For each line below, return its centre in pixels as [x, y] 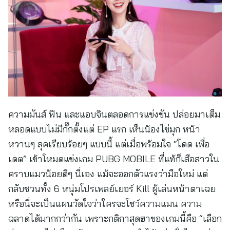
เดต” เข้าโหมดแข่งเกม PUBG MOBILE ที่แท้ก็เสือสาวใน [114, 159]
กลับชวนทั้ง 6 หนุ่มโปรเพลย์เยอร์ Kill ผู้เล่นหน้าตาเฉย [112, 189]
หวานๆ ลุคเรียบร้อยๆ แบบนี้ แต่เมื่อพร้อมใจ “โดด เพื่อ [109, 144]
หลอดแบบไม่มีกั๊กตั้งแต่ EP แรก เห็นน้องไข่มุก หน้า [104, 129]
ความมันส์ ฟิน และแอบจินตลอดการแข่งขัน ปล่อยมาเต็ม [114, 114]
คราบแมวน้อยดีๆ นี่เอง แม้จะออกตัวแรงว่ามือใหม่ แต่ [108, 174]
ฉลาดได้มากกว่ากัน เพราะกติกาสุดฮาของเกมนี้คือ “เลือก [115, 218]
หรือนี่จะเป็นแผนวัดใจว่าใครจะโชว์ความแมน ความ [105, 204]
